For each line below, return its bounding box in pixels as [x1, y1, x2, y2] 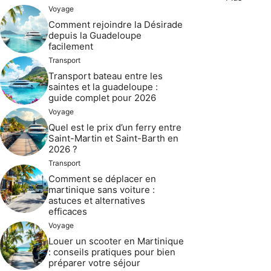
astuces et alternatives [48, 194, 145, 206]
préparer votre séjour [48, 256, 140, 269]
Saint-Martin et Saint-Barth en [48, 132, 178, 144]
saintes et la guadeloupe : [48, 80, 158, 93]
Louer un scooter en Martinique [48, 235, 184, 247]
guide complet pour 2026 [48, 91, 156, 103]
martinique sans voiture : [48, 183, 155, 195]
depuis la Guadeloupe [48, 29, 142, 41]
